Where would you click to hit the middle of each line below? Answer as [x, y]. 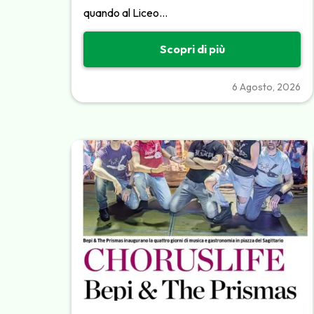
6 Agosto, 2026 [266, 87]
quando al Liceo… [126, 12]
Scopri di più [192, 49]
